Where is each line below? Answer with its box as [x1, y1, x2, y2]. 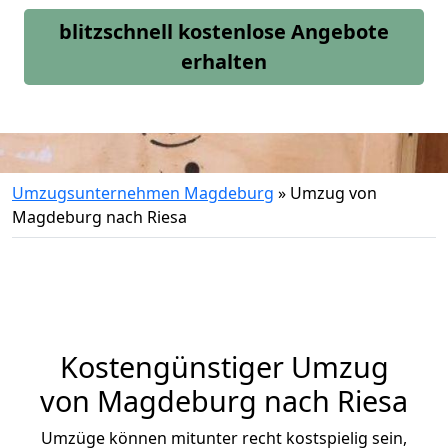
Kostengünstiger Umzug [59, 347, 389, 386]
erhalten [181, 48, 267, 75]
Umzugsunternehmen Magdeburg [12, 182, 274, 204]
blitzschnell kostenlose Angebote [59, 18, 389, 45]
